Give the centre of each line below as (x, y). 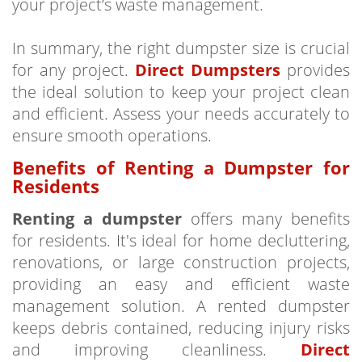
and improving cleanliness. (139, 349)
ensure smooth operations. (112, 135)
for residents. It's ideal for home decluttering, (181, 240)
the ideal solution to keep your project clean (181, 91)
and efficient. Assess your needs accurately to (181, 113)
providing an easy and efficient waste (181, 284)
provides (315, 69)
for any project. (74, 69)
